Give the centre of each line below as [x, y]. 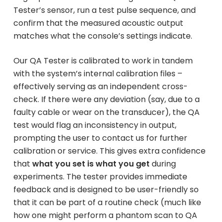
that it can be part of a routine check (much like [107, 202]
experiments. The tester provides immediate [100, 176]
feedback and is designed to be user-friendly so [106, 189]
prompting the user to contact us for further [100, 138]
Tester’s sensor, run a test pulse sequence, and [104, 10]
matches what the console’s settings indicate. [103, 36]
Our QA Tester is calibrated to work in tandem [103, 60]
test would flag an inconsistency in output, [95, 125]
